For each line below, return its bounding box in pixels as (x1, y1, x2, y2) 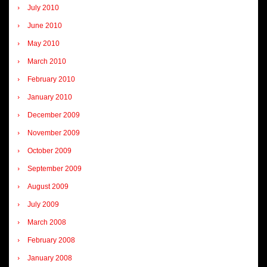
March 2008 (27, 218, 66, 226)
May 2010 (27, 39, 60, 48)
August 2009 (27, 182, 69, 191)
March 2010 (27, 57, 66, 66)
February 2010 (27, 74, 75, 83)
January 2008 (27, 253, 72, 262)
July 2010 (27, 3, 59, 12)
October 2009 (27, 146, 72, 155)
